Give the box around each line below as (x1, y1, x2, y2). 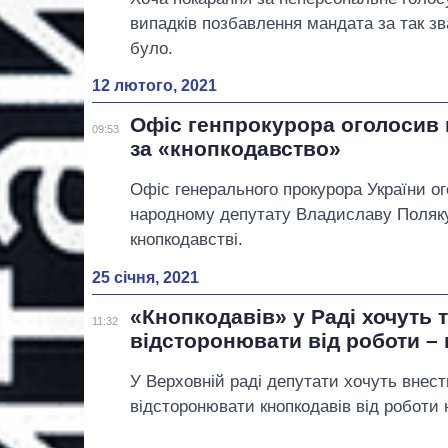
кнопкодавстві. (130, 230, 244, 250)
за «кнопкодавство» (130, 137, 342, 161)
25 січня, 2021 (92, 268, 199, 286)
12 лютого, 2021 (92, 77, 217, 95)
